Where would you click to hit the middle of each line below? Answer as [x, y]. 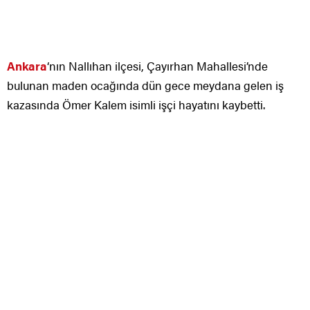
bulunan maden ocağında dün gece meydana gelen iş [145, 85]
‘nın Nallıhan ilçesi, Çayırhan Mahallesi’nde [157, 65]
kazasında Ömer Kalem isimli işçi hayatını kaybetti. [136, 104]
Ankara [27, 65]
